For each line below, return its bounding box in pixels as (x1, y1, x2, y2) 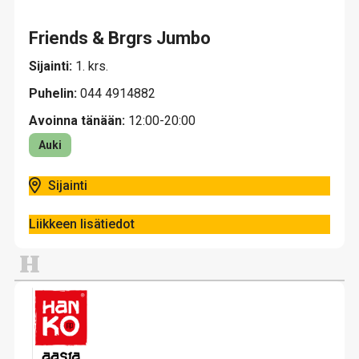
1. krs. (75, 58, 108, 74)
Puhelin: (29, 86, 80, 101)
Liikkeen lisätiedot (29, 216, 135, 232)
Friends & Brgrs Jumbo (29, 28, 211, 48)
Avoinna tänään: (29, 113, 125, 128)
